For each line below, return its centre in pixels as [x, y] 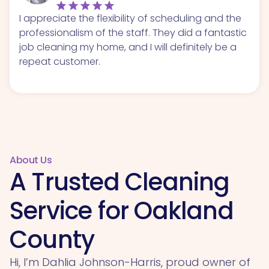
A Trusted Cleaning [120, 182]
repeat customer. [60, 61]
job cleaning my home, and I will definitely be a [128, 47]
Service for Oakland [122, 210]
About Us [31, 160]
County [52, 239]
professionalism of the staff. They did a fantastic [133, 32]
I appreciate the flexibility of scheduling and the [130, 18]
